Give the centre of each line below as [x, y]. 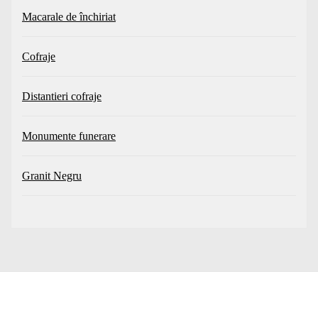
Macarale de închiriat [69, 17]
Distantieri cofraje [62, 97]
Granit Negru [52, 176]
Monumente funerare [69, 136]
